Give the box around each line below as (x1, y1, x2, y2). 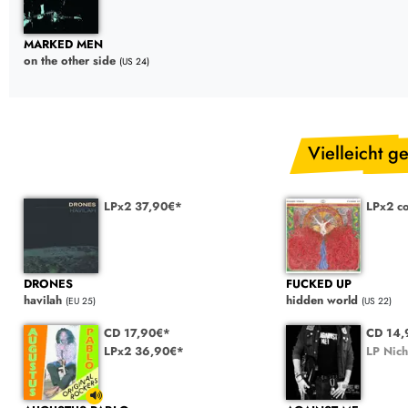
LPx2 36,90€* (103, 342, 184, 361)
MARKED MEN (24, 36, 103, 54)
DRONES (24, 275, 73, 293)
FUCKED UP (285, 275, 352, 293)
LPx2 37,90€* (103, 197, 182, 215)
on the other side (24, 52, 116, 70)
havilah (24, 291, 62, 310)
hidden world (285, 291, 358, 310)
